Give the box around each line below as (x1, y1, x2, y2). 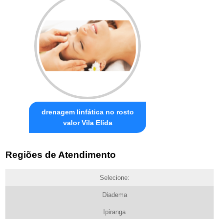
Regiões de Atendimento (5, 150, 116, 160)
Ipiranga (103, 208, 126, 216)
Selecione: (99, 174, 130, 182)
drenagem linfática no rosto (41, 108, 134, 116)
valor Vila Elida (63, 118, 112, 127)
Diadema (102, 191, 127, 199)
